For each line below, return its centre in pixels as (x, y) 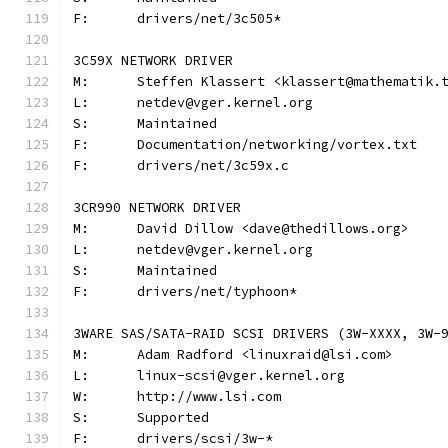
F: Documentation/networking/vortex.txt (277, 144)
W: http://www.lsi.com (209, 396)
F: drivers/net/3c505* (209, 18)
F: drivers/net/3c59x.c (213, 165)
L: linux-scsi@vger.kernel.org (241, 375)
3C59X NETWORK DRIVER (153, 60)
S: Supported (173, 417)
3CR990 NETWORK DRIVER (157, 207)
